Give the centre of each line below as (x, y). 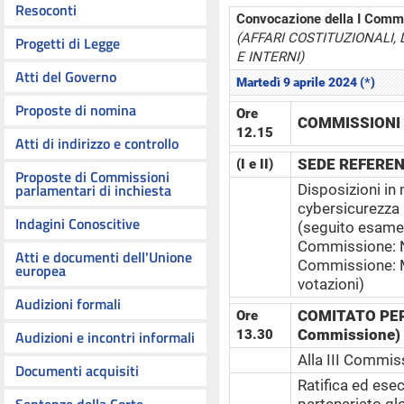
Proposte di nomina (76, 110)
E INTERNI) (270, 57)
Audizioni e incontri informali (105, 337)
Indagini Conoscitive (78, 224)
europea (41, 271)
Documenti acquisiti (77, 371)
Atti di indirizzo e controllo (97, 143)
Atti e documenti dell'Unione (104, 257)
